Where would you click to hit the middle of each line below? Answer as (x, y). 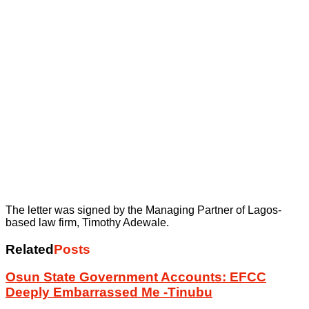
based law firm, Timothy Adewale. (87, 222)
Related (30, 249)
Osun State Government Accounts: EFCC (136, 277)
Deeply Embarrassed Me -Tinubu (109, 292)
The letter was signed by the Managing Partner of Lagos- (143, 210)
